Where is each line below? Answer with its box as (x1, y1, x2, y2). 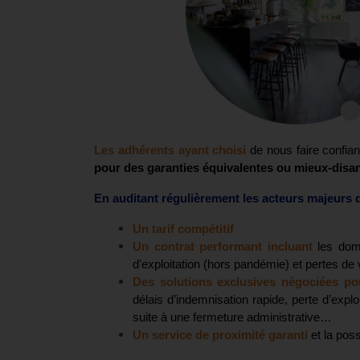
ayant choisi (178, 144, 251, 157)
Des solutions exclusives (133, 276, 282, 289)
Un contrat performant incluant (133, 240, 318, 254)
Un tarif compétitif (133, 223, 234, 236)
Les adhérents (94, 144, 174, 157)
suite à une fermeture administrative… (133, 311, 332, 325)
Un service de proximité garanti (133, 329, 311, 342)
